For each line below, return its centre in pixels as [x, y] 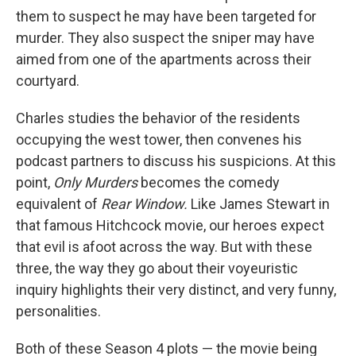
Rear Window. [146, 204]
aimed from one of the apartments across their [164, 59]
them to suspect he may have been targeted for [166, 16]
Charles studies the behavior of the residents [158, 118]
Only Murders [95, 182]
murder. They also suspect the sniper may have [165, 38]
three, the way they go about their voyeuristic [157, 268]
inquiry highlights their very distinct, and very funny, [176, 290]
